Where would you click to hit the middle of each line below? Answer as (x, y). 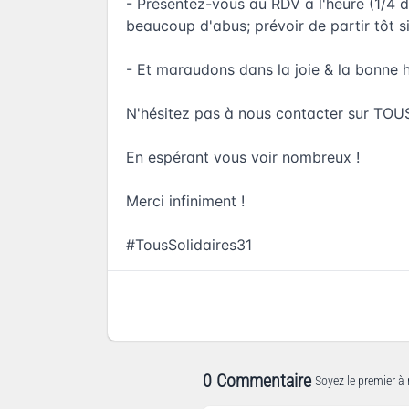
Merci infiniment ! (185, 201)
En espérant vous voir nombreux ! (243, 157)
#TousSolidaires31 (189, 245)
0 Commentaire (257, 381)
